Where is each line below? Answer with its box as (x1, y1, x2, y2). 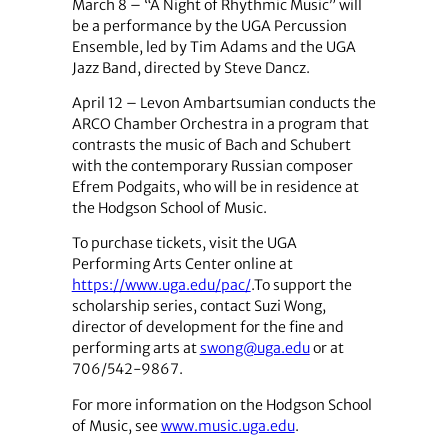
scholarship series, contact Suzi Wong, (71, 297, 326, 316)
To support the (253, 276, 352, 295)
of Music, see (71, 416, 161, 435)
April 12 (71, 94, 126, 113)
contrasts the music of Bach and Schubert (71, 136, 351, 155)
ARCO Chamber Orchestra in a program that (71, 115, 369, 134)
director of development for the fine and (71, 318, 344, 337)
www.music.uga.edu (160, 416, 295, 435)
